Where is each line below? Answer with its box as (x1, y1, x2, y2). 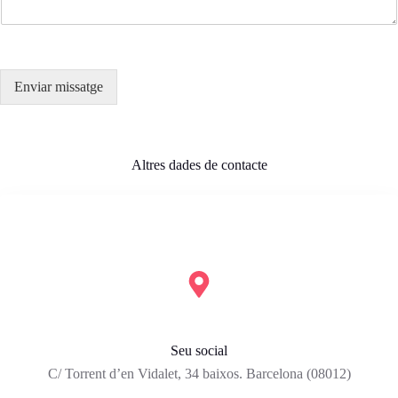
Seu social (171, 343, 227, 359)
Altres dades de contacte (131, 157, 267, 173)
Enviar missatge (14, 79, 103, 95)
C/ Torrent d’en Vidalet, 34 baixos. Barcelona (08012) (47, 366, 351, 382)
